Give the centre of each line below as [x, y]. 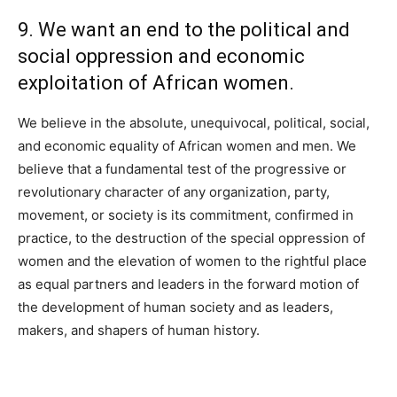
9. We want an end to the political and [184, 30]
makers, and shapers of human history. [139, 331]
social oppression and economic [161, 57]
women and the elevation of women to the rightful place [192, 261]
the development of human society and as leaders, [175, 307]
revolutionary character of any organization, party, [174, 192]
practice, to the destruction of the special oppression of [191, 238]
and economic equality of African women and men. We [187, 146]
